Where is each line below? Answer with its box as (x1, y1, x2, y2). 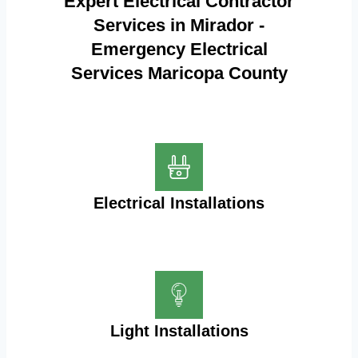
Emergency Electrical (90, 39, 268, 60)
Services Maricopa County (70, 63, 288, 84)
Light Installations (109, 322, 249, 340)
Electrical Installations (93, 194, 265, 213)
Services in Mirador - (93, 15, 265, 36)
